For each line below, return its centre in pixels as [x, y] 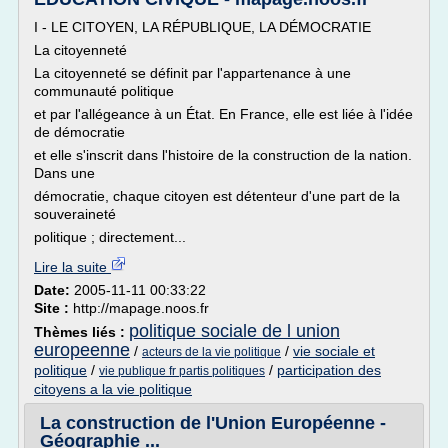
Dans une [64, 173]
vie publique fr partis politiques [182, 371]
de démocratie [79, 132]
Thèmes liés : [81, 332]
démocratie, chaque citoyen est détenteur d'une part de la [217, 196]
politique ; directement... [110, 237]
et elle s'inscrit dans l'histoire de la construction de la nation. [223, 155]
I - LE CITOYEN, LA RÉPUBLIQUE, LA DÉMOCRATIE [202, 27]
